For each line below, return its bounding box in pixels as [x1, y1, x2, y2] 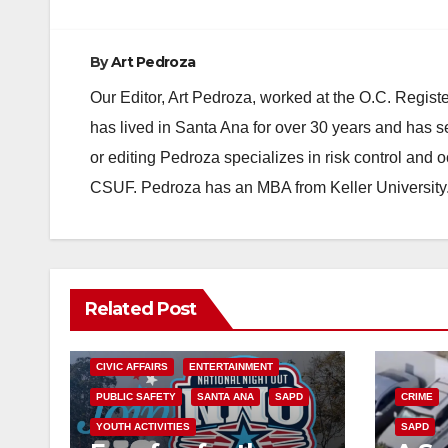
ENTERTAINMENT [189, 360, 273, 372]
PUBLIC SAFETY [96, 390, 176, 402]
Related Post [85, 297, 197, 320]
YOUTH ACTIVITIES [96, 420, 190, 432]
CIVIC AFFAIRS [96, 360, 168, 372]
